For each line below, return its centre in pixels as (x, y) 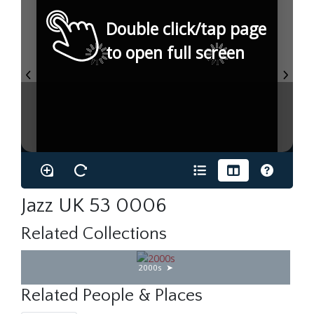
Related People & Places (112, 296)
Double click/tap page (186, 29)
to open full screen (175, 53)
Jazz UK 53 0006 (94, 205)
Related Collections (94, 234)
